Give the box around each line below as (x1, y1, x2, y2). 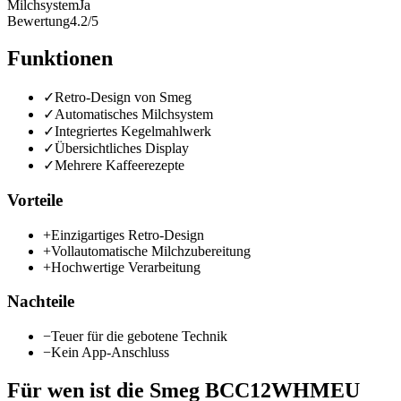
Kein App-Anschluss (51, 345, 169, 361)
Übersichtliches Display (55, 141, 189, 157)
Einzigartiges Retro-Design (51, 226, 204, 243)
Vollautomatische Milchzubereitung (51, 243, 251, 259)
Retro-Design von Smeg (55, 90, 192, 106)
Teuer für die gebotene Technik (51, 328, 227, 345)
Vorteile (7, 191, 63, 210)
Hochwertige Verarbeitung (51, 259, 200, 275)
